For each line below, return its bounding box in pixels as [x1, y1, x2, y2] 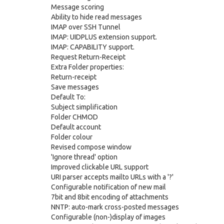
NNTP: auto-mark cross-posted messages [51, 203, 179, 211]
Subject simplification [51, 103, 117, 111]
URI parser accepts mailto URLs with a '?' [51, 173, 173, 181]
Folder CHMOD [51, 113, 98, 121]
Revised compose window [51, 143, 131, 151]
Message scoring [51, 3, 104, 11]
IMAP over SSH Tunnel [51, 23, 120, 31]
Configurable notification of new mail [51, 183, 166, 191]
